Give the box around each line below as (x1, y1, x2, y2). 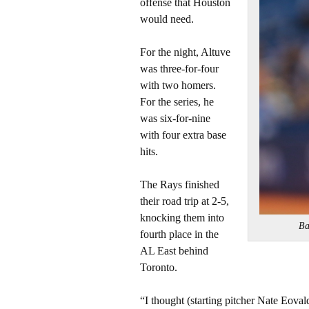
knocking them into (140, 212, 224, 223)
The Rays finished (140, 179, 219, 190)
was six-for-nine (140, 112, 210, 124)
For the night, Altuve (140, 46, 230, 58)
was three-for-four (140, 63, 219, 74)
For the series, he (140, 96, 214, 108)
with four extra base (140, 129, 226, 141)
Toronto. (140, 261, 177, 273)
